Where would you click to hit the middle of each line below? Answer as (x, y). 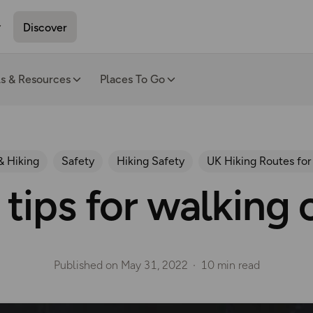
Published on (87, 265)
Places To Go (132, 79)
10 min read (230, 265)
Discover (45, 27)
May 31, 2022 (154, 265)
